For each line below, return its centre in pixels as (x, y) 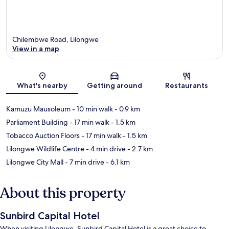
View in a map (36, 49)
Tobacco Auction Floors (43, 136)
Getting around (114, 86)
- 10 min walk (92, 109)
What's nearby (42, 86)
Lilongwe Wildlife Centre (45, 149)
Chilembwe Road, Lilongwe (55, 40)
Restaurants (187, 86)
